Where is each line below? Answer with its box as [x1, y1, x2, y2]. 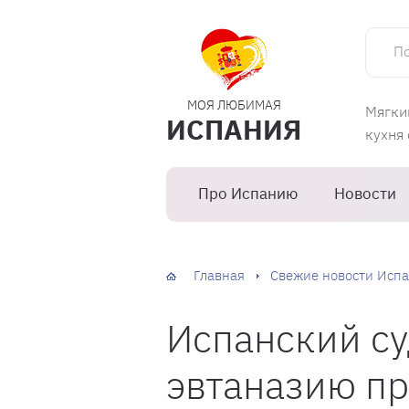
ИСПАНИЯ [166, 110, 301, 147]
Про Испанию [198, 184, 298, 204]
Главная [194, 267, 245, 284]
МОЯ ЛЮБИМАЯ [186, 96, 281, 113]
